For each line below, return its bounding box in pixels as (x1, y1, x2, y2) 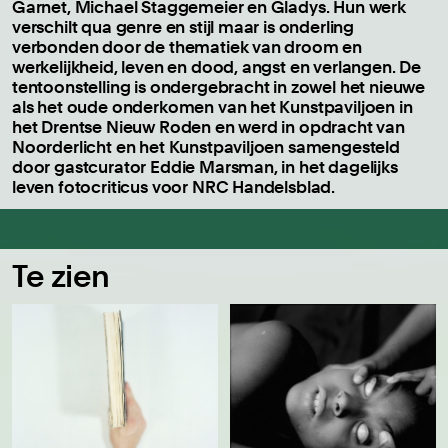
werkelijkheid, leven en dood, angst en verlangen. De (12, 56, 422, 78)
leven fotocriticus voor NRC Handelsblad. (12, 176, 336, 198)
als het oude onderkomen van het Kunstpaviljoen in (12, 96, 413, 118)
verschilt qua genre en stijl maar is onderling (12, 16, 355, 38)
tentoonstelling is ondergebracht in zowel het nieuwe (12, 76, 426, 98)
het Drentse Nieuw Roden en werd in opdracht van (12, 116, 405, 138)
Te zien (12, 257, 110, 296)
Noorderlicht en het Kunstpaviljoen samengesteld (12, 136, 400, 158)
